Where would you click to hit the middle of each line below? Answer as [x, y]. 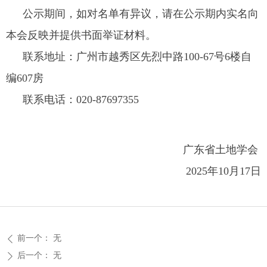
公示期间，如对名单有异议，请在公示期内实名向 [141, 14]
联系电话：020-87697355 [81, 100]
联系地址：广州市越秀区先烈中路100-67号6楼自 [137, 57]
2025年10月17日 [223, 171]
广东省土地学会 [222, 150]
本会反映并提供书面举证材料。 [81, 35]
